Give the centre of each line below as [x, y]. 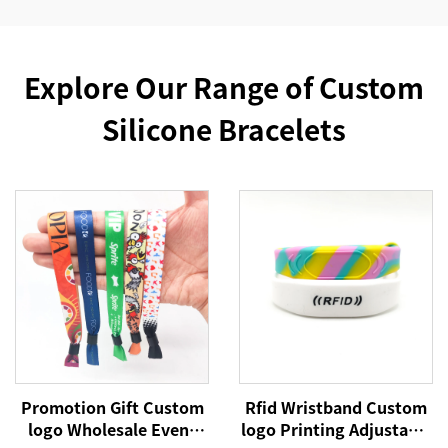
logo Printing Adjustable [336, 429]
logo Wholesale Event [112, 429]
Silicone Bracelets [224, 129]
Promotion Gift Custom [112, 407]
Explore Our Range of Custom [224, 87]
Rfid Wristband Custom [336, 407]
